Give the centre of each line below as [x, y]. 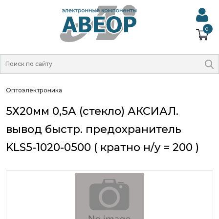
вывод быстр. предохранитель [94, 129]
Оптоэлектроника [34, 90]
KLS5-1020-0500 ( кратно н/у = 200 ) [102, 147]
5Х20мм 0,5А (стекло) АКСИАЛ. [92, 111]
